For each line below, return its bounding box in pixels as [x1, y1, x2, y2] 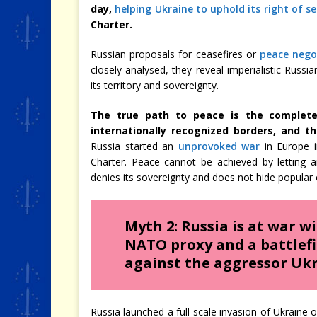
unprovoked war [178, 139, 260, 153]
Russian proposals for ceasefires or [91, 47, 260, 61]
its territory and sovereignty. [91, 79, 219, 92]
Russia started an [91, 139, 178, 153]
